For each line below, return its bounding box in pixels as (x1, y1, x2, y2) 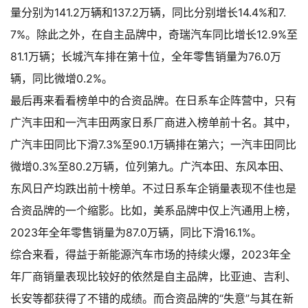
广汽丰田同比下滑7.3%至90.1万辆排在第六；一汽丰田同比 (10, 137, 296, 152)
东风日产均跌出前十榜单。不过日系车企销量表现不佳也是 (10, 181, 296, 196)
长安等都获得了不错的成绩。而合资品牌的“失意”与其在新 (10, 291, 294, 306)
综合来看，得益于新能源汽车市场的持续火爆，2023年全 (10, 247, 291, 262)
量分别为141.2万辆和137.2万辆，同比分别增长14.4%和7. (10, 5, 286, 20)
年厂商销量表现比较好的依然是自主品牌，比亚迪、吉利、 (10, 269, 296, 284)
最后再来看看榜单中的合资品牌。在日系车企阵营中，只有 (10, 93, 296, 108)
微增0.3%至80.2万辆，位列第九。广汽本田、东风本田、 (10, 159, 290, 174)
